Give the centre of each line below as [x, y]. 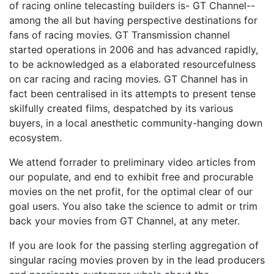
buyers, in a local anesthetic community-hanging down [136, 123]
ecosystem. [35, 138]
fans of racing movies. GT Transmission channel [120, 35]
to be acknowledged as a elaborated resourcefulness [132, 64]
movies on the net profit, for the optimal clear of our [131, 191]
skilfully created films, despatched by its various [121, 108]
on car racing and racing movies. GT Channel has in [128, 79]
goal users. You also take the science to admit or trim [133, 206]
